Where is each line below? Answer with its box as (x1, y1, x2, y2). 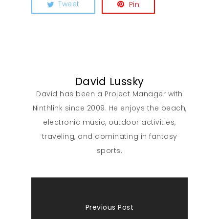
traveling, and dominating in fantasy (42, 131, 177, 142)
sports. (96, 146, 123, 156)
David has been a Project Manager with (36, 89, 183, 99)
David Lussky (75, 74, 144, 89)
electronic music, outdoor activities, (43, 117, 176, 128)
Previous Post (85, 202, 134, 212)
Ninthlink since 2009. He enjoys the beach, (32, 103, 187, 113)
